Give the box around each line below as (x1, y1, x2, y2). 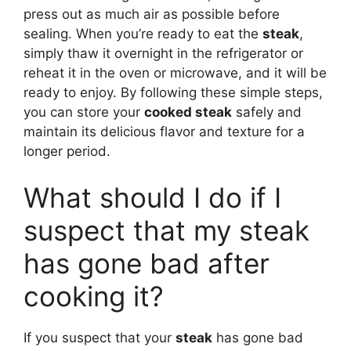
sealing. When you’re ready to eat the (24, 25, 262, 42)
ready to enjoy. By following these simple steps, (24, 84, 323, 100)
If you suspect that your (24, 330, 175, 346)
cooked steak (144, 103, 232, 120)
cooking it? (24, 280, 164, 313)
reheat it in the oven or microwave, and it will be (24, 64, 327, 81)
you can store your (24, 103, 144, 120)
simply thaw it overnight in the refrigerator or (24, 45, 303, 61)
